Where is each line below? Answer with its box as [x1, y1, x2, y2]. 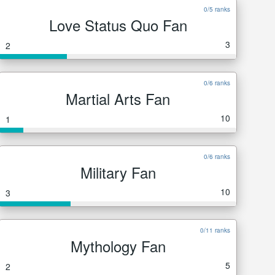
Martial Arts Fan [66, 88, 170, 109]
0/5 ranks [204, 5, 230, 14]
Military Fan [80, 161, 156, 183]
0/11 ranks [200, 226, 230, 234]
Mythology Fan [70, 235, 166, 257]
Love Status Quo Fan [48, 14, 187, 36]
